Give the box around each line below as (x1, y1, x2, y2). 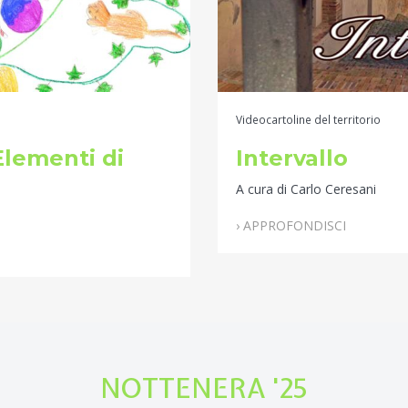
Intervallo (236, 145, 348, 172)
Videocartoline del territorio (236, 112, 381, 127)
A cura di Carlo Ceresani (236, 180, 376, 199)
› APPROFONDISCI (236, 217, 346, 235)
